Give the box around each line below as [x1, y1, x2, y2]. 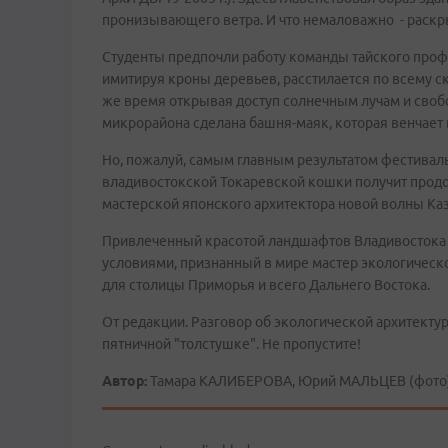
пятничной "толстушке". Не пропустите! [102, 336, 361, 352]
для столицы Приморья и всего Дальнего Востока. [102, 277, 430, 293]
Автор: [102, 373, 147, 389]
